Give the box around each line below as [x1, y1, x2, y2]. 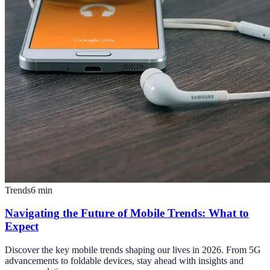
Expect [5, 220, 39, 233]
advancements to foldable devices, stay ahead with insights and [5, 256, 243, 266]
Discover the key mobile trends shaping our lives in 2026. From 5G [5, 245, 261, 256]
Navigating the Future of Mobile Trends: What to [5, 207, 249, 220]
